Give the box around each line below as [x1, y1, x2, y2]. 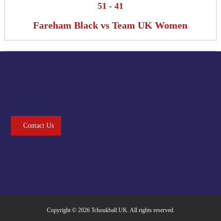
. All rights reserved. [127, 207, 175, 214]
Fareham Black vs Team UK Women [33, 20, 188, 31]
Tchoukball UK [91, 207, 127, 214]
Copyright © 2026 [46, 207, 91, 214]
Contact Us [23, 122, 54, 129]
